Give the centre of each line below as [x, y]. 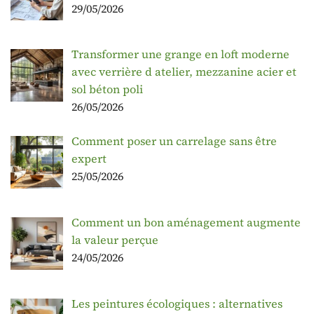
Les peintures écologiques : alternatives [177, 304]
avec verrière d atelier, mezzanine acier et [184, 72]
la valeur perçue [115, 240]
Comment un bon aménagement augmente [186, 223]
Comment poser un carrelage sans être [174, 141]
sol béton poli [107, 89]
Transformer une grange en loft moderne [180, 54]
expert [89, 159]
